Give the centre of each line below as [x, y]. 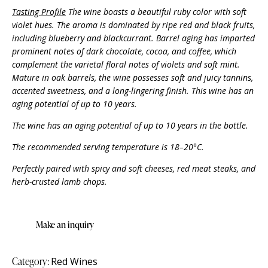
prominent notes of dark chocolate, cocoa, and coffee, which [124, 51]
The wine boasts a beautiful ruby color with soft [156, 12]
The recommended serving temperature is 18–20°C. [108, 147]
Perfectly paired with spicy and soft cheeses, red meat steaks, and [134, 169]
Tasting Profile [39, 12]
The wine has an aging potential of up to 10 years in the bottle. [130, 126]
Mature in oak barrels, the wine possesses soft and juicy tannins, [133, 78]
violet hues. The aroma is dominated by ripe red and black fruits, [133, 25]
